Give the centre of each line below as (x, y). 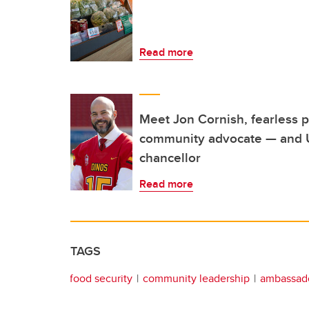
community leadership (196, 279)
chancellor (170, 158)
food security (101, 279)
